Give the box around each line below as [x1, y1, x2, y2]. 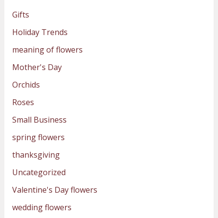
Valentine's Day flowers [12, 184, 97, 196]
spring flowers [12, 132, 65, 143]
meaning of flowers [12, 44, 83, 55]
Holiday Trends [12, 27, 68, 38]
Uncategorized [12, 167, 66, 178]
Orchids [12, 79, 40, 91]
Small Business [12, 114, 67, 126]
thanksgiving [12, 149, 60, 161]
